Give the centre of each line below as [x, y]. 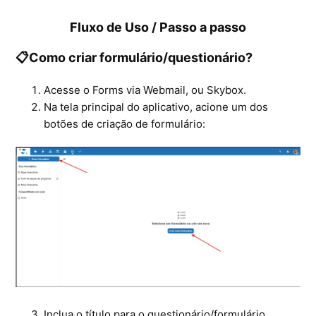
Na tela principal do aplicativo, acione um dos [156, 107]
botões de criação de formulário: [125, 124]
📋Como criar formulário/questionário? [134, 57]
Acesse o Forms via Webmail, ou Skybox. [145, 90]
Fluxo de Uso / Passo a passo [158, 27]
